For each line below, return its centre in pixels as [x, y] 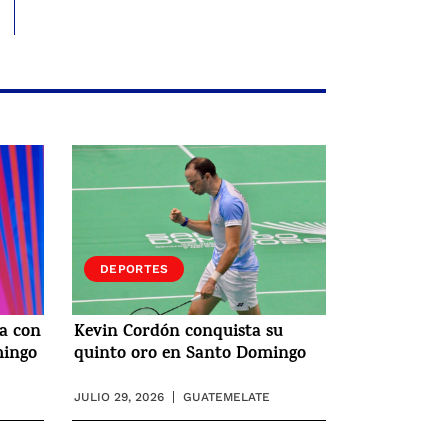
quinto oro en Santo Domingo [190, 354]
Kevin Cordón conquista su [178, 332]
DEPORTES [134, 268]
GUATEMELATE [226, 396]
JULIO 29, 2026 [119, 396]
